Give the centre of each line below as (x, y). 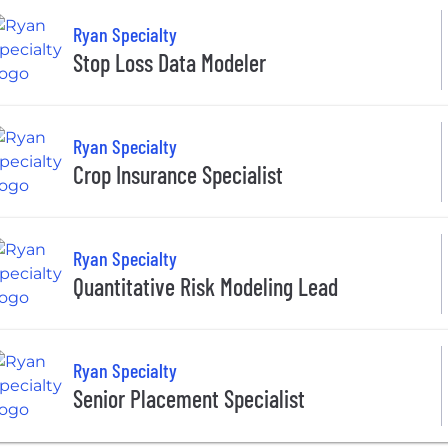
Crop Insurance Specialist (178, 175)
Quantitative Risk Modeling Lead (205, 287)
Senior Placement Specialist (189, 399)
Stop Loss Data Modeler (169, 63)
